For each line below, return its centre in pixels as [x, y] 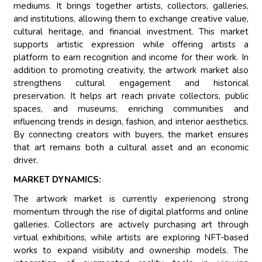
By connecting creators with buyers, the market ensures [131, 135]
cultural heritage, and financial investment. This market [131, 32]
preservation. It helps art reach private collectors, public [131, 96]
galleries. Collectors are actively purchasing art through [131, 225]
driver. [26, 161]
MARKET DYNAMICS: [58, 180]
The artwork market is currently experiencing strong [131, 199]
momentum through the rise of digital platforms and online [131, 212]
